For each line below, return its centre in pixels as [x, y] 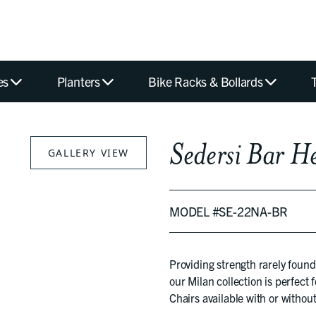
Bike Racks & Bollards [206, 81]
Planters [78, 81]
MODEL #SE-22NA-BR [229, 211]
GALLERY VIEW [88, 153]
